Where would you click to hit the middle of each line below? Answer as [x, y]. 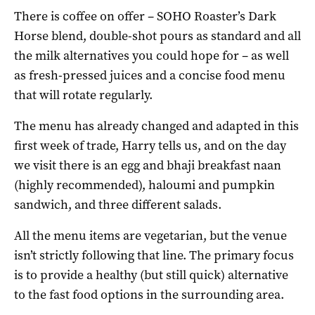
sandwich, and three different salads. [118, 204]
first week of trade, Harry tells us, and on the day [150, 145]
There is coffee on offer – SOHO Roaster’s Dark [145, 16]
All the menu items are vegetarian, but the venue [150, 235]
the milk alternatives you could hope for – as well [152, 55]
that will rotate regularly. [83, 95]
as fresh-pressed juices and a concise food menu [150, 75]
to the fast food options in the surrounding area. [149, 294]
